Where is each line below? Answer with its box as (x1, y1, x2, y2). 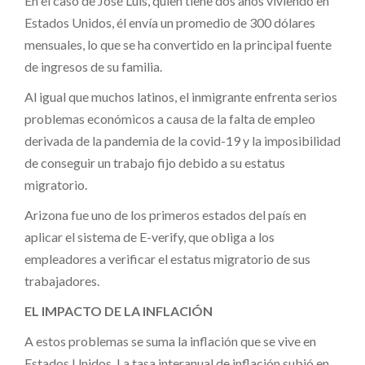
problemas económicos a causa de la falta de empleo (24, 110, 315, 126)
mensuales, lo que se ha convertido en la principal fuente (24, 36, 332, 52)
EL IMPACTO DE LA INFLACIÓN (24, 302, 213, 319)
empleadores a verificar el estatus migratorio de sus (24, 250, 310, 266)
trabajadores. (24, 272, 99, 288)
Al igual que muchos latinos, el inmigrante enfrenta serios (24, 88, 337, 104)
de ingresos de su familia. (24, 58, 162, 74)
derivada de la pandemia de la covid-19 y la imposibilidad (24, 132, 341, 148)
